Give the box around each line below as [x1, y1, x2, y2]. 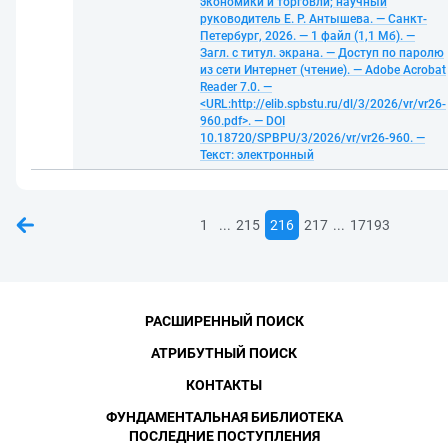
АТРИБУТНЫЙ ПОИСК [151, 345, 297, 361]
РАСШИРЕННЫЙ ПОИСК [144, 313, 304, 329]
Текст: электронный [200, 148, 314, 162]
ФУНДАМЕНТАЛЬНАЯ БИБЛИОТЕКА [105, 409, 343, 425]
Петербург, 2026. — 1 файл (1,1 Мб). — [200, 29, 415, 43]
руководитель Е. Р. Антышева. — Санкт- [200, 12, 427, 26]
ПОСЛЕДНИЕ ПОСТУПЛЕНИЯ [128, 428, 320, 444]
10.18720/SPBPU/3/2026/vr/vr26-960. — [200, 131, 425, 145]
